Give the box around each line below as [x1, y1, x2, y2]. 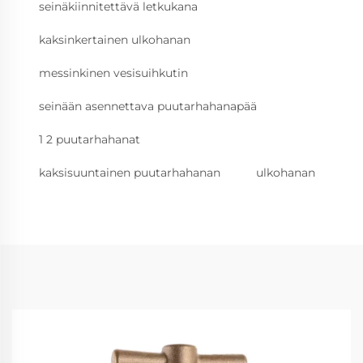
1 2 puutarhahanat [39, 132, 140, 147]
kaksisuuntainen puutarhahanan [39, 165, 220, 181]
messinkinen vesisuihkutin [39, 66, 188, 81]
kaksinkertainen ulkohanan [39, 32, 190, 48]
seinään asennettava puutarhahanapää [39, 99, 257, 114]
